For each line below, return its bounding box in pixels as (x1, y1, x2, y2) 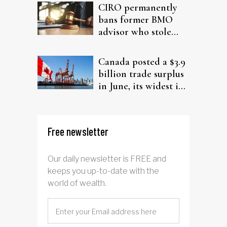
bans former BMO (98, 14, 173, 26)
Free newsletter (48, 124, 108, 138)
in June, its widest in (98, 80, 184, 93)
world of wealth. (48, 178, 106, 188)
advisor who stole (98, 26, 171, 39)
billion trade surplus (98, 68, 184, 81)
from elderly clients (98, 38, 181, 51)
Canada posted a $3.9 (98, 56, 185, 68)
